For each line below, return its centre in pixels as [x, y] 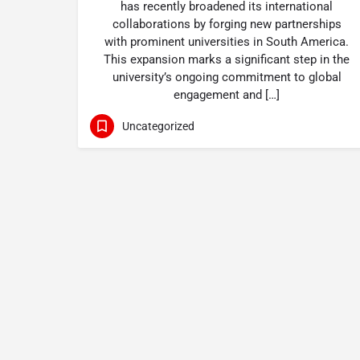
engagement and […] [227, 95]
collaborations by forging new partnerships [227, 24]
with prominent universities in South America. [227, 42]
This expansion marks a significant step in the [227, 59]
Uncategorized [158, 126]
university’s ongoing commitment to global [227, 77]
